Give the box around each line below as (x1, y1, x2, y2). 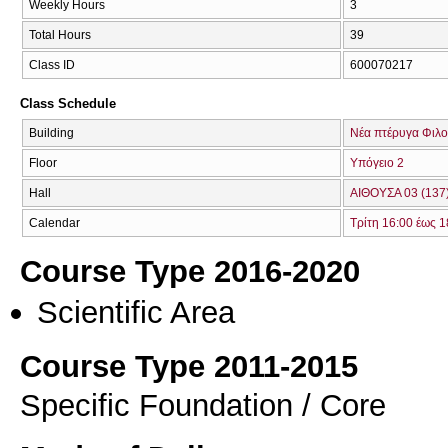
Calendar (29, 216, 80, 230)
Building (29, 126, 74, 140)
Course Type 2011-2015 (20, 348, 358, 385)
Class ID (29, 57, 75, 72)
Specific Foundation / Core (20, 387, 386, 424)
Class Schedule (20, 96, 116, 112)
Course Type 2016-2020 (20, 253, 360, 290)
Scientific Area (37, 294, 235, 331)
